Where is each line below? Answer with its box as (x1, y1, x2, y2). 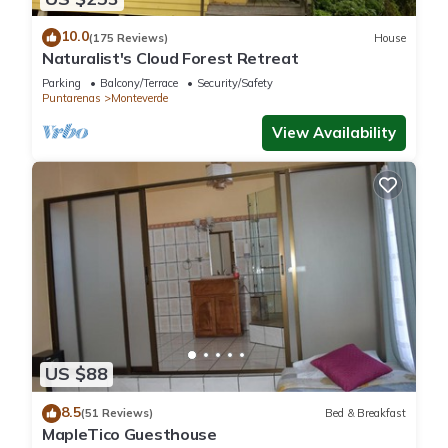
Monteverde (111, 91, 168, 106)
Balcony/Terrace (100, 76, 178, 91)
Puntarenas (42, 91, 101, 106)
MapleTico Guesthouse (42, 423, 217, 444)
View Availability (272, 123, 396, 143)
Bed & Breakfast (325, 406, 406, 421)
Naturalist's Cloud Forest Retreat (42, 48, 299, 69)
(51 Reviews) (81, 406, 153, 421)
